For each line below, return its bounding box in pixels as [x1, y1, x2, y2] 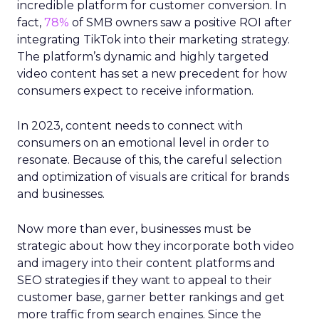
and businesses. [17, 187, 105, 201]
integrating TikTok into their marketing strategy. [17, 32, 290, 46]
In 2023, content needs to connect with [17, 118, 243, 132]
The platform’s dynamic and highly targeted [17, 49, 269, 63]
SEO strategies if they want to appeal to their [17, 273, 272, 287]
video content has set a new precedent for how [17, 66, 287, 80]
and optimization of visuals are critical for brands [17, 169, 289, 184]
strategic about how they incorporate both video [17, 239, 294, 253]
